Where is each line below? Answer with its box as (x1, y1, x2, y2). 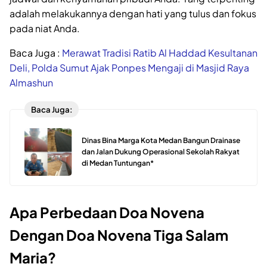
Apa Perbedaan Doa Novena (10, 203, 204, 222)
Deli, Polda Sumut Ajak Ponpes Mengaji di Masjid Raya (10, 61, 249, 74)
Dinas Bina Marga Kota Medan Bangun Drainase (82, 135, 240, 145)
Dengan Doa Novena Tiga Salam (10, 226, 228, 244)
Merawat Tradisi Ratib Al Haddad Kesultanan (62, 46, 257, 60)
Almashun (10, 76, 53, 89)
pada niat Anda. (10, 22, 80, 35)
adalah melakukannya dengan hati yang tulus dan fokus (10, 7, 256, 20)
